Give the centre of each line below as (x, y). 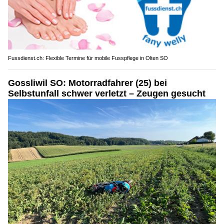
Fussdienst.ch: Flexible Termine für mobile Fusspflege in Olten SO (88, 58)
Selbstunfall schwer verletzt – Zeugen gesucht (107, 93)
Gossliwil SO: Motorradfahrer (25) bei (87, 83)
